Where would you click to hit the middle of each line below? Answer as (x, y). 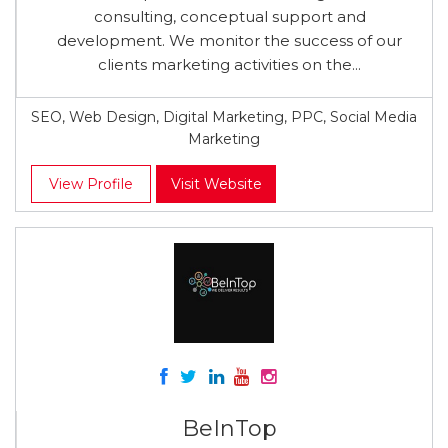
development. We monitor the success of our (229, 40)
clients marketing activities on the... (229, 64)
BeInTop (229, 428)
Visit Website (216, 184)
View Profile (91, 184)
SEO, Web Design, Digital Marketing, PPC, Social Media (224, 117)
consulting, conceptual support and (229, 16)
